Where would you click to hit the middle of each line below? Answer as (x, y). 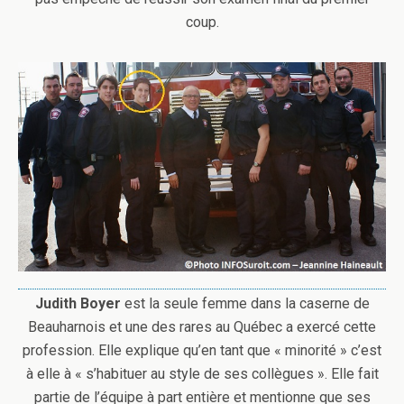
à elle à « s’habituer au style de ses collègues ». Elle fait (202, 373)
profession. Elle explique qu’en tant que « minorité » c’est (202, 350)
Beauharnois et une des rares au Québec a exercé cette (202, 326)
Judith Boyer (79, 303)
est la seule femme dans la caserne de (247, 303)
